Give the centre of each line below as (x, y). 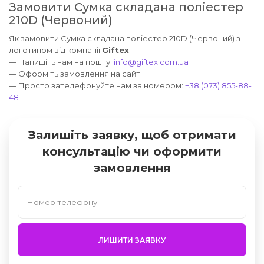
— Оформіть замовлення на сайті (75, 74)
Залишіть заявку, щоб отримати (132, 135)
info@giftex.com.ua (151, 62)
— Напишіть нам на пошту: (61, 62)
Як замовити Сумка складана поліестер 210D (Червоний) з (125, 39)
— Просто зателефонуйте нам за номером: (97, 86)
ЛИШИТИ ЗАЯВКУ (132, 240)
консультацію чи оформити (132, 152)
